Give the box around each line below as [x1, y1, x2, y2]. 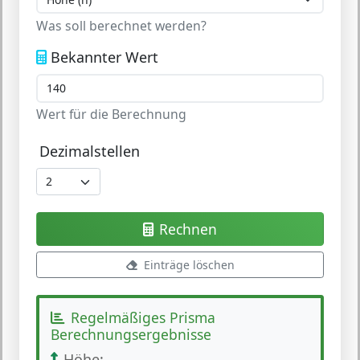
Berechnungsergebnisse [51, 325, 211, 344]
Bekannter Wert [50, 47, 158, 67]
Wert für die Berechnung [36, 105, 186, 123]
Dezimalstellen [39, 141, 140, 161]
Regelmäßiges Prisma [71, 308, 215, 327]
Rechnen [159, 219, 217, 239]
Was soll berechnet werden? [36, 16, 207, 35]
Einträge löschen [144, 256, 235, 272]
